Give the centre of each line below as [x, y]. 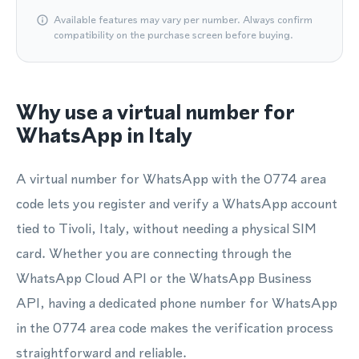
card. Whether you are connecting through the [154, 253]
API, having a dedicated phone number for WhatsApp [177, 303]
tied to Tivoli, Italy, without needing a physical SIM [166, 228]
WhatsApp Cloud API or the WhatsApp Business [164, 278]
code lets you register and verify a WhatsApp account [177, 204]
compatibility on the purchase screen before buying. [173, 35]
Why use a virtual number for [155, 112]
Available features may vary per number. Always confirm [183, 20]
